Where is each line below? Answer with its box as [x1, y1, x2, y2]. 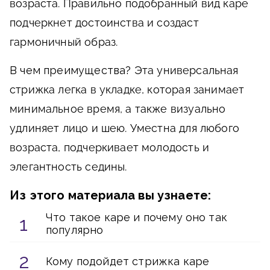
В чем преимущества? [10, 64, 134, 77]
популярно [46, 224, 104, 236]
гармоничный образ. [10, 36, 118, 48]
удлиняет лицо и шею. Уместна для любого [10, 122, 240, 134]
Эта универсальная [134, 64, 239, 77]
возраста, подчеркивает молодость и [10, 141, 210, 154]
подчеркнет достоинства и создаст [10, 16, 199, 29]
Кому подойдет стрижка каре [46, 254, 210, 268]
